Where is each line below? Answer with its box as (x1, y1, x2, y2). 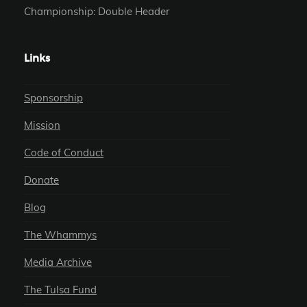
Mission (24, 120, 60, 131)
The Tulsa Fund (24, 284, 97, 295)
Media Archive (24, 257, 92, 268)
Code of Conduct (24, 147, 103, 158)
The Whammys (24, 230, 97, 241)
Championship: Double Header (24, 6, 169, 17)
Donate (24, 175, 59, 186)
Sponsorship (24, 93, 83, 103)
